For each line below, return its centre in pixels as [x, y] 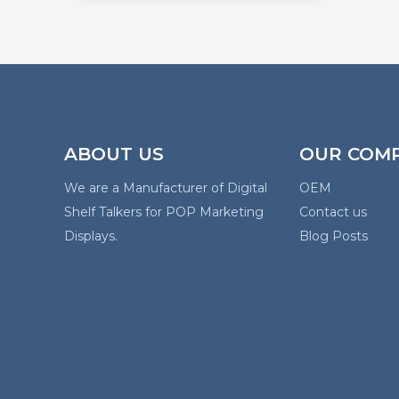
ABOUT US [114, 155]
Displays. [91, 236]
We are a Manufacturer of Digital [166, 188]
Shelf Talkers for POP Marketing [164, 212]
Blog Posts [334, 236]
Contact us [333, 212]
